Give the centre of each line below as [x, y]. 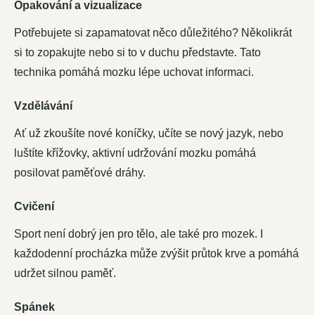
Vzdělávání [43, 105]
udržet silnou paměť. [65, 273]
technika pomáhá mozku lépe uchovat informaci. [134, 72]
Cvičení [34, 206]
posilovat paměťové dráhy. [80, 172]
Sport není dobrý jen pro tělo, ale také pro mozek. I [139, 233]
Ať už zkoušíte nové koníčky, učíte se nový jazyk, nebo [149, 133]
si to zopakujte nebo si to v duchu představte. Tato [137, 52]
